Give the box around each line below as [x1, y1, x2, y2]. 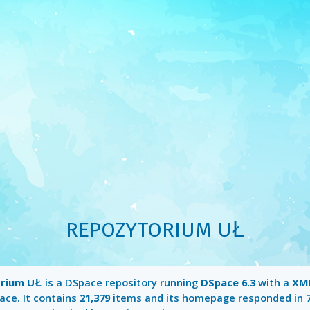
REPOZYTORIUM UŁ [65, 217, 245, 242]
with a [255, 275, 292, 290]
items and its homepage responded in [109, 291, 306, 305]
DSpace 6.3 [200, 275, 255, 290]
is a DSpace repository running [42, 275, 201, 290]
